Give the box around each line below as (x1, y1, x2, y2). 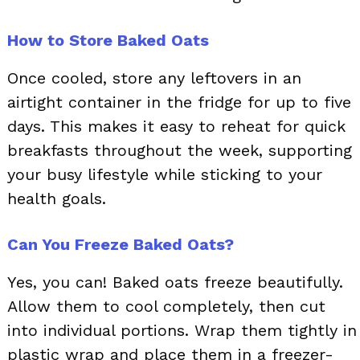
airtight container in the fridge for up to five (7, 92, 351, 112)
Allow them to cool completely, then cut (7, 296, 325, 316)
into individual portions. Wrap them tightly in (7, 320, 357, 340)
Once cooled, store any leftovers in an (7, 67, 301, 88)
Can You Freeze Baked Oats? (7, 234, 234, 254)
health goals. (7, 188, 106, 208)
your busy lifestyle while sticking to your (7, 164, 322, 184)
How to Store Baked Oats (7, 30, 209, 50)
